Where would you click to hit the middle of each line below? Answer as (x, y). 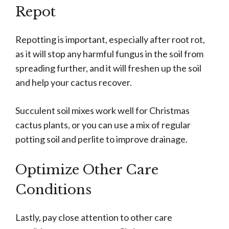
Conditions (53, 190)
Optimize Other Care (87, 170)
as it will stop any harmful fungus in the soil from (109, 54)
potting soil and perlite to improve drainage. (101, 139)
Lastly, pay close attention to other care (94, 217)
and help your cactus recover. (74, 83)
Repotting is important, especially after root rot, (110, 40)
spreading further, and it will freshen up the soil (108, 68)
